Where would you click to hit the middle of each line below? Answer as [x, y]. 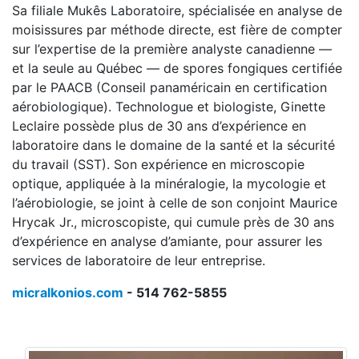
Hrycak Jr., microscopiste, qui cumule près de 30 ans [173, 222]
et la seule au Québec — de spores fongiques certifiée [177, 68]
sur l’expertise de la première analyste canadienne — [172, 49]
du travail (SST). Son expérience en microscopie [158, 164]
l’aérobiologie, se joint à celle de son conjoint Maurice [175, 203]
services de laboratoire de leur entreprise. [139, 260]
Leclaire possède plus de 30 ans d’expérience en [159, 126]
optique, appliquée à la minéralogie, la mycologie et [169, 184]
